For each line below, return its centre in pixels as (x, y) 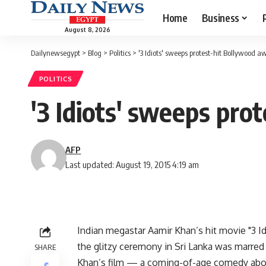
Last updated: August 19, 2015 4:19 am (132, 165)
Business (220, 18)
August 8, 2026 (87, 29)
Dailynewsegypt (56, 53)
